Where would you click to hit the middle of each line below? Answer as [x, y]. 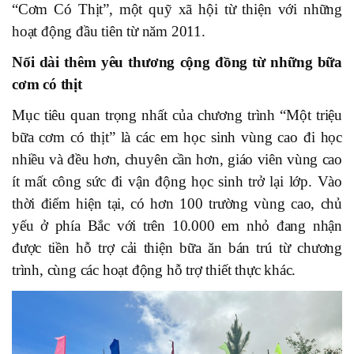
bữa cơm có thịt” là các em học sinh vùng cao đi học [177, 137]
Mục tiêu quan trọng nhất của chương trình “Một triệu [177, 115]
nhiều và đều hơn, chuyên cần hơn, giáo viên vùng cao [177, 159]
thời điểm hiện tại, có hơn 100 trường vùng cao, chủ [177, 203]
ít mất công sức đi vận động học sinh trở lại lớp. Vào [177, 181]
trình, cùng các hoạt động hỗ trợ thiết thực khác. [154, 269]
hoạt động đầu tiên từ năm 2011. [109, 31]
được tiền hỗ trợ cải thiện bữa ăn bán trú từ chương [177, 247]
